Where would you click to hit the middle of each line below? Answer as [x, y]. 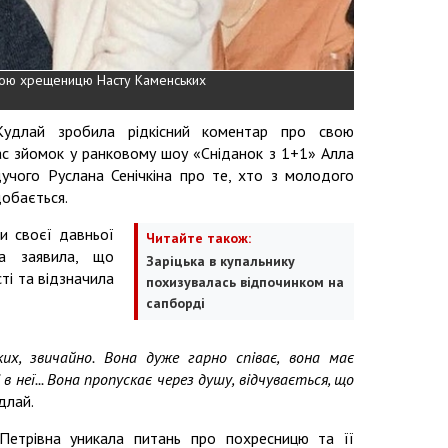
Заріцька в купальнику [220, 260]
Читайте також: [198, 237]
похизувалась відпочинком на [245, 281]
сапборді [175, 302]
